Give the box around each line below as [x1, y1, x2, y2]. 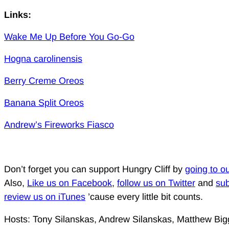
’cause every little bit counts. [85, 191, 203, 202]
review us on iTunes [4, 191, 85, 202]
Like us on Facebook [27, 177, 112, 188]
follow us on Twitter [117, 177, 195, 188]
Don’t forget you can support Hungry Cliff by [4, 164, 185, 174]
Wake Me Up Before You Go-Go [4, 31, 134, 42]
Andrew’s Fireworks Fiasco [4, 119, 114, 130]
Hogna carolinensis [4, 53, 82, 64]
